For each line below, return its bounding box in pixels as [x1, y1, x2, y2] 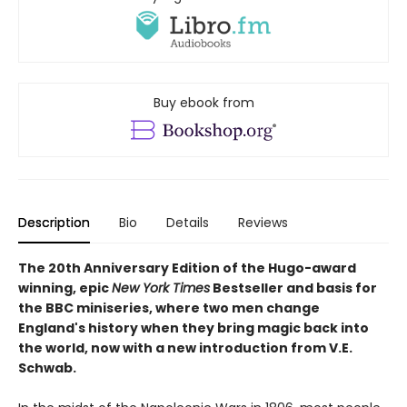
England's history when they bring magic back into [18, 319, 369, 338]
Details [166, 213, 209, 233]
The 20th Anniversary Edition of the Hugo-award [18, 259, 356, 278]
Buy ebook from [153, 94, 254, 113]
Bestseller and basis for [210, 279, 377, 298]
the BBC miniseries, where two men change [18, 299, 320, 318]
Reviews [238, 213, 288, 233]
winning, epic [18, 279, 112, 298]
